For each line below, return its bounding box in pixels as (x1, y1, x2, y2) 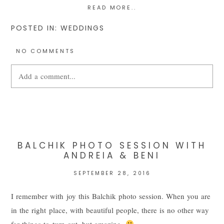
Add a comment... (18, 70, 76, 81)
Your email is (11, 97, 56, 107)
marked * (11, 111, 41, 121)
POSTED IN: (11, 22, 60, 33)
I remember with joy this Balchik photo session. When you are (11, 190, 210, 201)
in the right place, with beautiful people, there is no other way (11, 204, 209, 215)
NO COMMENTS (16, 46, 75, 55)
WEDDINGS (60, 22, 104, 33)
